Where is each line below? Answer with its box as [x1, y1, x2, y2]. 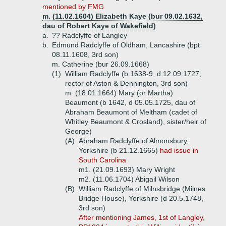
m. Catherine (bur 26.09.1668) [52, 60, 149, 68]
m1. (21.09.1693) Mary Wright [79, 165, 175, 174]
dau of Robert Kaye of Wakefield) [42, 22, 156, 30]
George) [65, 127, 92, 135]
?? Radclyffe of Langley [52, 31, 127, 39]
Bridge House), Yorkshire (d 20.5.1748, [79, 194, 203, 202]
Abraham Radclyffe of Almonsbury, [79, 137, 189, 145]
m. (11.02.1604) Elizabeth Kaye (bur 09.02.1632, [42, 12, 203, 20]
